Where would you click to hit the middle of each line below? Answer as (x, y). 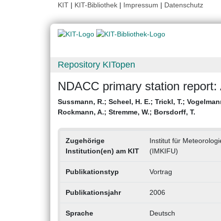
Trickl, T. (169, 102)
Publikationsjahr (93, 193)
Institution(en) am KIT (102, 151)
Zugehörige (85, 141)
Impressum (141, 5)
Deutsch (162, 213)
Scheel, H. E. (129, 102)
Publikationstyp (92, 172)
